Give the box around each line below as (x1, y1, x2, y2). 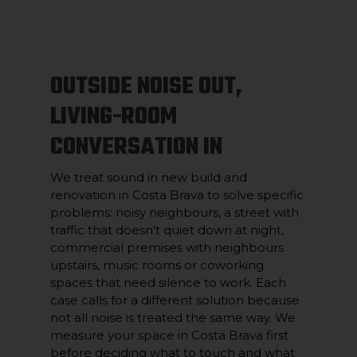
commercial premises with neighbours (50, 240, 284, 255)
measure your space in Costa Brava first (50, 328, 288, 343)
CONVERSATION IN (50, 129, 222, 166)
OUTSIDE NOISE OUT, (50, 69, 242, 105)
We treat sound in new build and (50, 170, 247, 185)
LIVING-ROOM (50, 99, 177, 135)
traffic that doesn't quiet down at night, (50, 222, 284, 237)
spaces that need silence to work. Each (50, 275, 286, 290)
